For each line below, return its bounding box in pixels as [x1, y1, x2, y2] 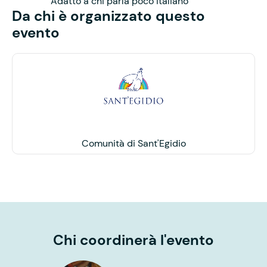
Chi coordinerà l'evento [52, 230, 214, 249]
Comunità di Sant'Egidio [81, 136, 186, 150]
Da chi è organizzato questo [12, 6, 205, 25]
